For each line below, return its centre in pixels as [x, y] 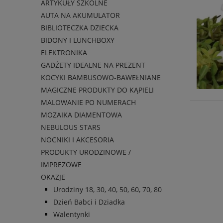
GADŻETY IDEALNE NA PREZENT [93, 65]
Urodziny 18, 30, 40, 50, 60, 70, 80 [108, 190]
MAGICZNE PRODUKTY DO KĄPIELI [97, 90]
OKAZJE [53, 177]
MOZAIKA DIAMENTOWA [81, 115]
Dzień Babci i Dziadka [89, 202]
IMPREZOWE [61, 165]
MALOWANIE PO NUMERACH [88, 103]
